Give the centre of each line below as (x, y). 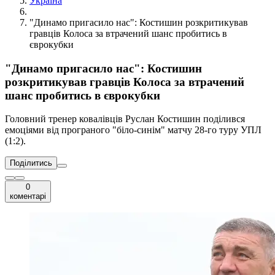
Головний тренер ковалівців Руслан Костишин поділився (125, 119)
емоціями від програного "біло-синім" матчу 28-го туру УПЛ (133, 130)
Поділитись (31, 163)
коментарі (28, 196)
